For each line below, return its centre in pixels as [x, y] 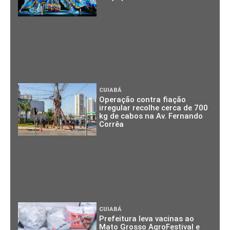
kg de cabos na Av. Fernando [151, 116]
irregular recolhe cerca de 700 [154, 108]
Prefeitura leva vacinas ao [147, 218]
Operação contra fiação [143, 99]
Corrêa [112, 124]
